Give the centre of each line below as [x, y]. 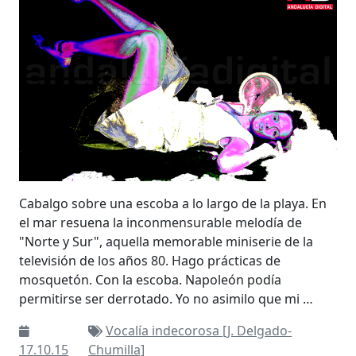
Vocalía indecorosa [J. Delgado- [199, 330]
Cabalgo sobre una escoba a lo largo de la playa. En [173, 203]
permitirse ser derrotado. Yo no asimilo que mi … [166, 298]
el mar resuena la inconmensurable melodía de [161, 222]
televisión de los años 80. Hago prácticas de [150, 260]
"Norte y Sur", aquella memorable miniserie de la [166, 241]
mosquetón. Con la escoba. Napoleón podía [150, 279]
